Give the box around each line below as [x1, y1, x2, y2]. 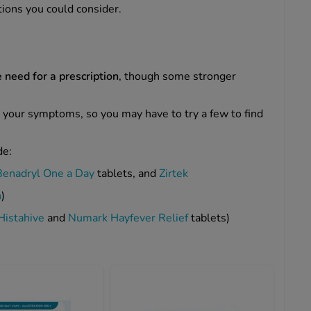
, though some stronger [119, 68, 236, 84]
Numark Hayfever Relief [68, 210, 188, 226]
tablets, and [94, 165, 159, 181]
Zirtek [159, 165, 188, 181]
